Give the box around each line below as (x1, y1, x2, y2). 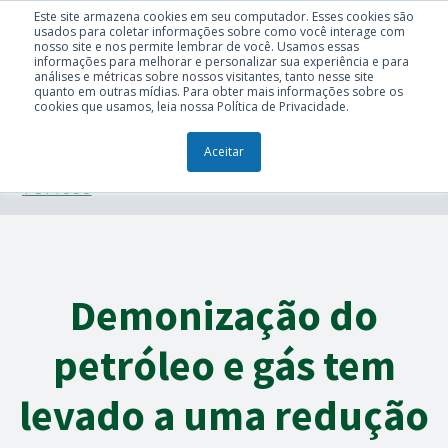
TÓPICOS (22, 177, 92, 198)
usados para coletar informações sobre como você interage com (34, 23, 405, 40)
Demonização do (70, 289, 378, 341)
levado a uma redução (19, 389, 429, 441)
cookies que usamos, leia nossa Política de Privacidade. (34, 98, 349, 115)
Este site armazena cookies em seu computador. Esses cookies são (34, 8, 414, 25)
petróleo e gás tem (52, 339, 396, 391)
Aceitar (204, 143, 244, 160)
